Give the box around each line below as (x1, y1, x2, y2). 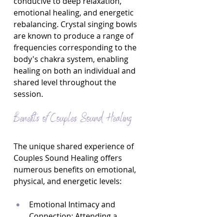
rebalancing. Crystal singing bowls (14, 19, 139, 30)
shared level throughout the (14, 77, 118, 88)
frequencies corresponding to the (14, 42, 139, 53)
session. (14, 89, 43, 99)
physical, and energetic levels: (14, 176, 122, 186)
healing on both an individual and (14, 65, 138, 76)
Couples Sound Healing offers (14, 153, 124, 163)
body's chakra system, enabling (14, 54, 130, 64)
